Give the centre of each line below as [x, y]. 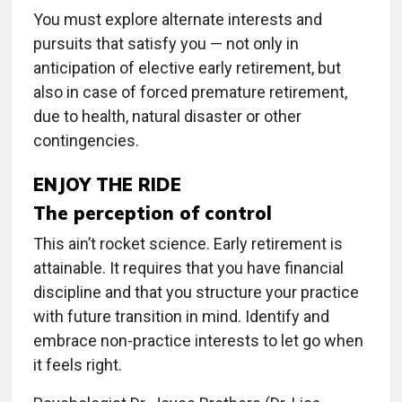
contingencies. [86, 141]
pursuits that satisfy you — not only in [166, 44]
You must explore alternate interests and [178, 20]
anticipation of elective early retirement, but [187, 68]
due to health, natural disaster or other [167, 117]
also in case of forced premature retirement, [190, 92]
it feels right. [78, 365]
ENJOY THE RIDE [107, 185]
